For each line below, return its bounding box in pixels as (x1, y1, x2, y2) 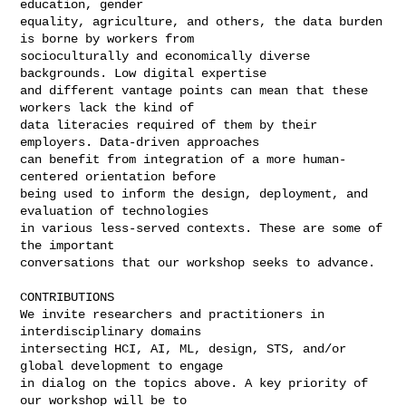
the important (20, 237, 115, 253)
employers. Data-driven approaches (20, 134, 260, 150)
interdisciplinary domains (20, 324, 202, 339)
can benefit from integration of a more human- (20, 151, 347, 167)
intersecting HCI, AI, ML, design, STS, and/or (20, 341, 347, 356)
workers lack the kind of (20, 100, 195, 115)
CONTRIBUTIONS (20, 289, 115, 304)
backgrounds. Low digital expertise (20, 65, 267, 81)
